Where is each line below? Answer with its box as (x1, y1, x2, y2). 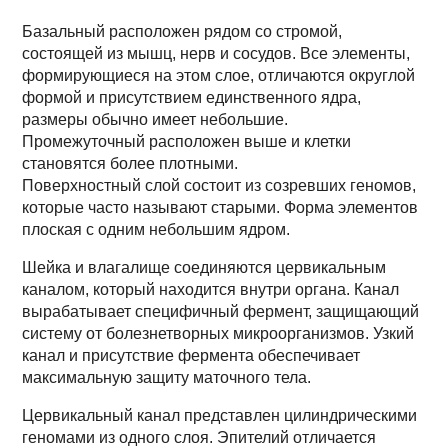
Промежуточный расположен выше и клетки (22, 133, 352, 150)
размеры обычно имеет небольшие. (22, 111, 289, 128)
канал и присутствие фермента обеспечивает (22, 347, 361, 364)
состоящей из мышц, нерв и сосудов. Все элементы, (22, 45, 411, 62)
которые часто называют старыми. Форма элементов (22, 199, 419, 216)
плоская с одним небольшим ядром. (22, 221, 291, 238)
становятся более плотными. (22, 155, 239, 172)
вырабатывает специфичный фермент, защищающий (22, 303, 420, 320)
